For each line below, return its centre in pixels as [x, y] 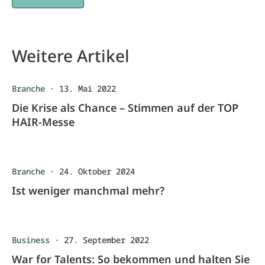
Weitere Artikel [71, 56]
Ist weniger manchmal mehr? [88, 190]
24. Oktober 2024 [97, 171]
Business [31, 240]
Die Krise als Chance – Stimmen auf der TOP [125, 108]
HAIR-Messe [43, 122]
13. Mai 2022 [88, 88]
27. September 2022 [106, 240]
